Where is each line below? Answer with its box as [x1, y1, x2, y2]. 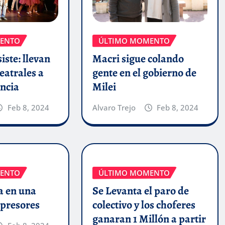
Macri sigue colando [92, 51, 184, 67]
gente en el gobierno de [92, 65, 196, 81]
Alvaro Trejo [92, 102, 136, 113]
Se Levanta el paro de [92, 183, 189, 199]
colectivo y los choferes [92, 197, 195, 213]
